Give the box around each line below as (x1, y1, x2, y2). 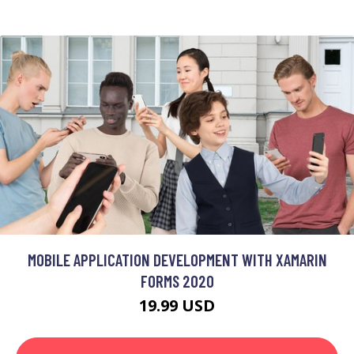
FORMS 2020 (140, 271, 214, 291)
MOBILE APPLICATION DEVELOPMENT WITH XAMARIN (27, 250, 327, 269)
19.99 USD (139, 295, 215, 316)
